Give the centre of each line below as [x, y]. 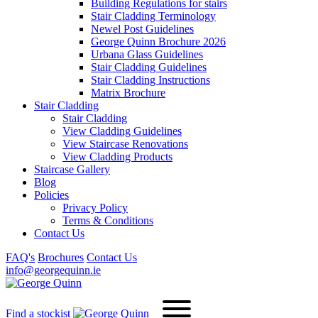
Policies [51, 195]
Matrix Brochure [128, 93]
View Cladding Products [117, 157]
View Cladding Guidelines [122, 131]
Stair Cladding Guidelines [149, 67]
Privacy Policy [95, 208]
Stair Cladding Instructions [150, 80]
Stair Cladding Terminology [153, 16]
